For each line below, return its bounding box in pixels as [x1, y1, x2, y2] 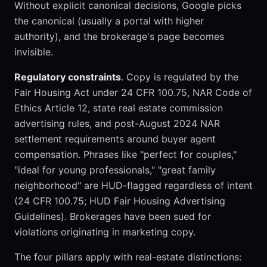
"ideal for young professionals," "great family [14, 164, 216, 176]
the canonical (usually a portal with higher [14, 15, 204, 27]
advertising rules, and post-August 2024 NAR [14, 117, 220, 130]
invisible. [14, 46, 53, 58]
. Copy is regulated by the [121, 71, 238, 83]
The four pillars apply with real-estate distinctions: [14, 251, 241, 263]
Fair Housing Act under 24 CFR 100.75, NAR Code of [14, 86, 252, 99]
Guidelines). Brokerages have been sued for [14, 210, 211, 223]
